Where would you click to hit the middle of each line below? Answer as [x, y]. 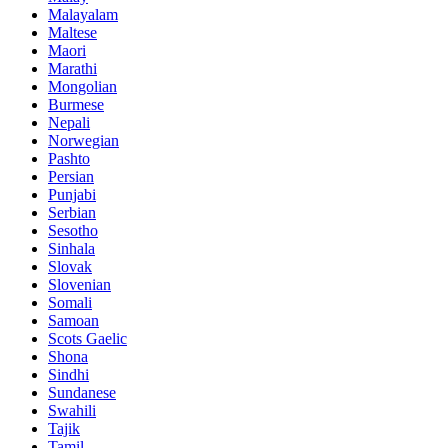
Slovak [70, 267]
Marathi [72, 69]
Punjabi [72, 195]
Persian [71, 177]
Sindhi [68, 375]
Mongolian [82, 87]
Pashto [69, 159]
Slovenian [79, 285]
